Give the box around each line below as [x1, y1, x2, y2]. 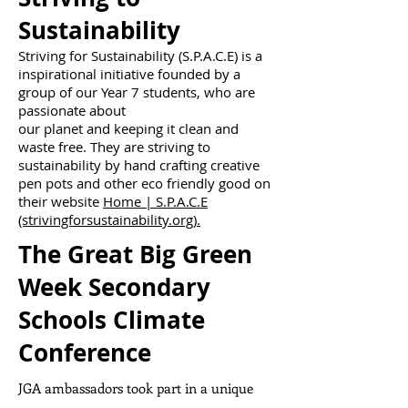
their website [18, 192, 103, 210]
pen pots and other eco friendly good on [18, 174, 270, 192]
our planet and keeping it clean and [18, 119, 239, 138]
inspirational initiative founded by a [18, 65, 240, 83]
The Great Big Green [18, 238, 252, 270]
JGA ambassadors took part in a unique [18, 379, 253, 397]
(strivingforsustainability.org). [18, 210, 200, 229]
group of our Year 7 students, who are [18, 83, 255, 101]
